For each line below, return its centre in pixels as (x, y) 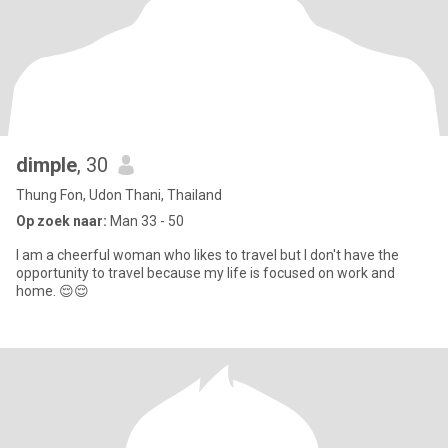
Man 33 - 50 (145, 221)
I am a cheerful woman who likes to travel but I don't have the (207, 255)
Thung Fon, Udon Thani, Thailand (119, 195)
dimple (46, 165)
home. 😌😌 (52, 291)
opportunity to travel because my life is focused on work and (205, 273)
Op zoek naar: (61, 221)
